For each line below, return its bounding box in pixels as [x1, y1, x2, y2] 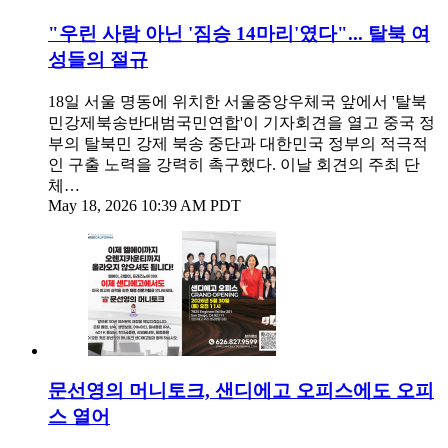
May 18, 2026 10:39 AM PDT [48, 196, 241, 214]
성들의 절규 [48, 49, 148, 71]
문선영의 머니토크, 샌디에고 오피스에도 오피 [48, 380, 434, 402]
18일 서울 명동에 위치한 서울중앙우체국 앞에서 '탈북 [48, 92, 427, 110]
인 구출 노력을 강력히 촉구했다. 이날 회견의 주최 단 [48, 155, 420, 173]
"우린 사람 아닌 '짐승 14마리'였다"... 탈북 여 [48, 23, 430, 45]
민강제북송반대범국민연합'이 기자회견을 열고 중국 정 [48, 113, 435, 131]
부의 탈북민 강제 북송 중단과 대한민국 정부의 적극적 [48, 134, 428, 152]
